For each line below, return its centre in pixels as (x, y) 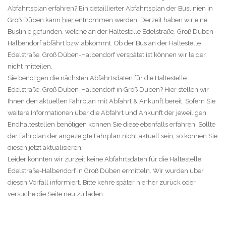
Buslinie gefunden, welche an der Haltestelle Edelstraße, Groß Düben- (112, 31)
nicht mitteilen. (30, 66)
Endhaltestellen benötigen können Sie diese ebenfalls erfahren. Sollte (111, 124)
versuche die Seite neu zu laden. (56, 194)
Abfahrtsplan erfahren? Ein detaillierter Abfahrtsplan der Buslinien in (110, 8)
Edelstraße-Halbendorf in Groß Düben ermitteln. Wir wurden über (106, 171)
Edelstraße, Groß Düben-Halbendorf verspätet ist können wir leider (107, 54)
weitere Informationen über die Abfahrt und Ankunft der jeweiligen (107, 112)
